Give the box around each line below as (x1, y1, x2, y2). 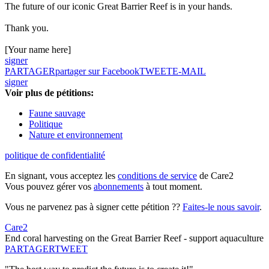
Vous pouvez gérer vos (5, 181, 94, 192)
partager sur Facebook (55, 66, 139, 77)
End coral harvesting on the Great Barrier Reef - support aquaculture (5, 233, 264, 244)
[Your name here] (5, 44, 71, 55)
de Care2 (197, 171, 234, 181)
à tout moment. (144, 181, 202, 192)
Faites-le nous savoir (183, 202, 259, 213)
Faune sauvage (29, 108, 85, 119)
